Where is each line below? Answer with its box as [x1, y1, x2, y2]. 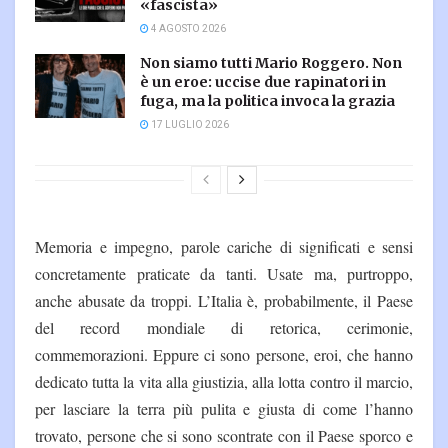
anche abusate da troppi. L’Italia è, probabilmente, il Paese [35, 289, 413, 311]
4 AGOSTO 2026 [149, 21, 226, 36]
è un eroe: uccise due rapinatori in [140, 72, 386, 91]
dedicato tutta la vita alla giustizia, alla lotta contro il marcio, [35, 370, 413, 392]
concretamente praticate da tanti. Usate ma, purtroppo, [35, 262, 413, 284]
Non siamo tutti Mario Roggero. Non [140, 53, 402, 72]
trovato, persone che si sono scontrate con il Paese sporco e [35, 424, 413, 446]
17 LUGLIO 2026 [149, 117, 229, 132]
